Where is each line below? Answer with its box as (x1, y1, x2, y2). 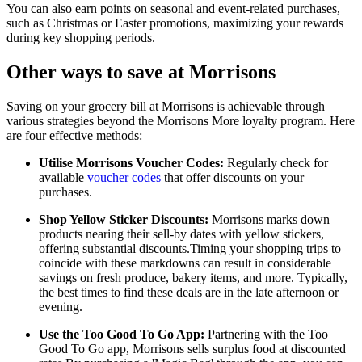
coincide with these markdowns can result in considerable (39, 256, 331, 271)
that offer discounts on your (161, 170, 304, 185)
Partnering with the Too (204, 327, 328, 342)
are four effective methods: (6, 128, 142, 143)
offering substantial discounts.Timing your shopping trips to (39, 242, 341, 256)
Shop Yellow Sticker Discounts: (39, 213, 208, 227)
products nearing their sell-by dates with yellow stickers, (39, 227, 324, 242)
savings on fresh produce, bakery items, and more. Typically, (39, 271, 347, 285)
